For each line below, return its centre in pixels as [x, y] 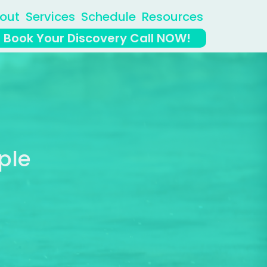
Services [50, 17]
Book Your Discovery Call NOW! [97, 38]
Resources [173, 17]
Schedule [108, 17]
